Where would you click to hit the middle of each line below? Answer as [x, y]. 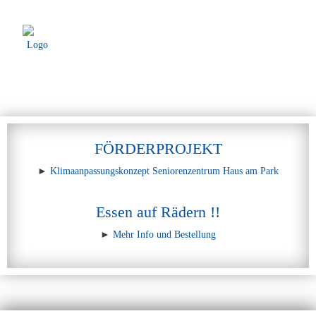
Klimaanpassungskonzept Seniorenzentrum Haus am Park [164, 171]
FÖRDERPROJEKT [158, 148]
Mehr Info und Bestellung [164, 235]
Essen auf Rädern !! [158, 212]
